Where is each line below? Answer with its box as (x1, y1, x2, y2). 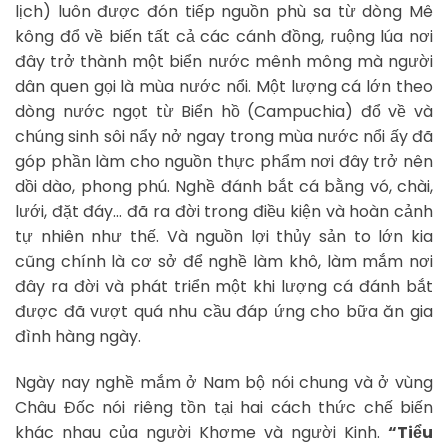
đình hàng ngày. (15, 325, 141, 349)
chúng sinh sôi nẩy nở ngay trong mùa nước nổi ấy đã (15, 125, 433, 149)
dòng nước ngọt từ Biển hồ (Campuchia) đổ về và (15, 100, 433, 124)
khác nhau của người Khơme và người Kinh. (15, 421, 388, 445)
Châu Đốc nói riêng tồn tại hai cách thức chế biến (15, 396, 433, 420)
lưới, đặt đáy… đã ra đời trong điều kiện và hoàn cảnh (15, 200, 433, 224)
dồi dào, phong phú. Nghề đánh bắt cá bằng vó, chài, (15, 175, 433, 199)
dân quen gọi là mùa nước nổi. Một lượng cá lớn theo (15, 75, 433, 99)
